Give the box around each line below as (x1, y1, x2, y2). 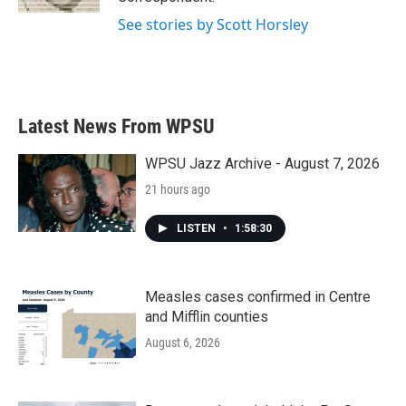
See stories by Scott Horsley (118, 14, 308, 34)
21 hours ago (145, 182, 210, 197)
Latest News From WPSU (18, 115, 215, 138)
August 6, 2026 (145, 335, 220, 350)
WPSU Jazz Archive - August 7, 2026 (145, 155, 380, 172)
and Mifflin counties (145, 308, 268, 325)
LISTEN (177, 222, 218, 235)
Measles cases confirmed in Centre (145, 288, 371, 305)
